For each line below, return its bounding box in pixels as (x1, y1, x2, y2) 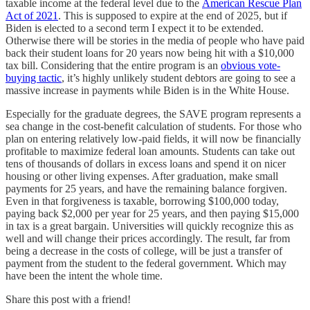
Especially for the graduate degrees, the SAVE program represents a (6, 107, 301, 120)
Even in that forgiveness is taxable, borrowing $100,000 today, (6, 194, 279, 207)
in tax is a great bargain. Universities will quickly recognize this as (6, 219, 293, 232)
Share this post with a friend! (6, 293, 131, 305)
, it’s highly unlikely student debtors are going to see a (62, 71, 295, 84)
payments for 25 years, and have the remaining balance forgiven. (6, 182, 287, 194)
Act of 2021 (6, 9, 58, 21)
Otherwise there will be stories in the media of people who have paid (6, 34, 304, 46)
